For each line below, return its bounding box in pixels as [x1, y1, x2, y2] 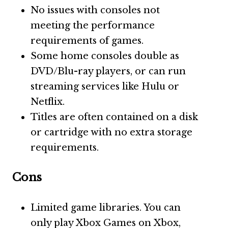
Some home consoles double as [31, 50, 179, 62]
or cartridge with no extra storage [31, 127, 192, 138]
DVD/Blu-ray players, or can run [31, 66, 186, 77]
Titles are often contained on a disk [31, 111, 198, 123]
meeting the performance [31, 20, 155, 31]
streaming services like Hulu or [31, 81, 179, 92]
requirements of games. [31, 35, 144, 46]
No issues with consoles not [31, 5, 160, 16]
